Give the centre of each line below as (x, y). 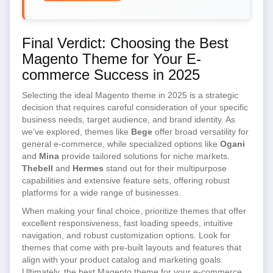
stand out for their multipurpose (165, 168)
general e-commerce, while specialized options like (121, 144)
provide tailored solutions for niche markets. (144, 156)
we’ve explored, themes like (76, 132)
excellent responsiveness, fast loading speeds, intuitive (127, 223)
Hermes (88, 168)
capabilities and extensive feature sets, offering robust (126, 180)
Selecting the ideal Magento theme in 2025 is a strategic (130, 95)
